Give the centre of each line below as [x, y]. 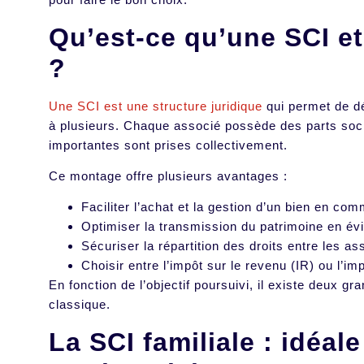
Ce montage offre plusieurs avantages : [170, 176]
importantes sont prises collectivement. [170, 145]
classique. [82, 305]
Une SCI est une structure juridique [156, 106]
